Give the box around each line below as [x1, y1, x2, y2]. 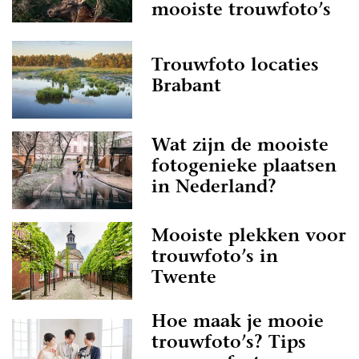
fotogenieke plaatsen [151, 158, 337, 176]
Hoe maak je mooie [151, 314, 324, 332]
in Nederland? [151, 179, 276, 197]
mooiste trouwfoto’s [151, 2, 331, 20]
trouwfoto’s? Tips [151, 335, 306, 353]
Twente [151, 269, 216, 288]
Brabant [151, 78, 221, 96]
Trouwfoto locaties [151, 57, 319, 75]
